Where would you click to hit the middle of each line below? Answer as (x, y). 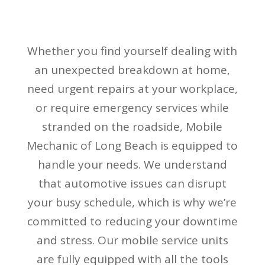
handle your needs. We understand (132, 164)
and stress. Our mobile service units (132, 240)
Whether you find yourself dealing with (132, 51)
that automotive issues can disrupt (132, 183)
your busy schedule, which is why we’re (132, 202)
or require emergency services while (132, 107)
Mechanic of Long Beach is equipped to (132, 145)
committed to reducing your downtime (132, 221)
